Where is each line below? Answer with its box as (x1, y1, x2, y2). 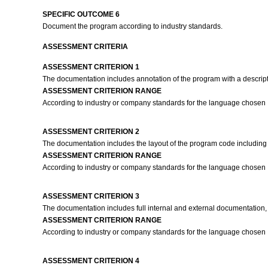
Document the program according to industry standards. (42, 22, 224, 31)
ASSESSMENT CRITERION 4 (42, 257, 139, 265)
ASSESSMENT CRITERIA (42, 42, 128, 51)
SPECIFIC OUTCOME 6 (42, 10, 120, 19)
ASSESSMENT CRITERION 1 (42, 63, 139, 71)
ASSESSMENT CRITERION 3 (42, 192, 139, 200)
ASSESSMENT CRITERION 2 (42, 127, 139, 136)
